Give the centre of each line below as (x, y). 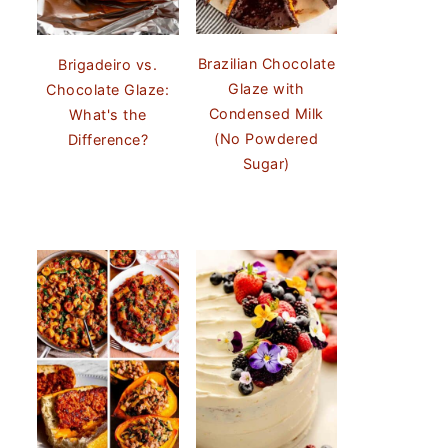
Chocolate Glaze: (108, 89)
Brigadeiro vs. (108, 64)
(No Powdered (266, 139)
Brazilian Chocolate (266, 64)
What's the (107, 114)
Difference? (107, 139)
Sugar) (266, 164)
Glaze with (266, 89)
